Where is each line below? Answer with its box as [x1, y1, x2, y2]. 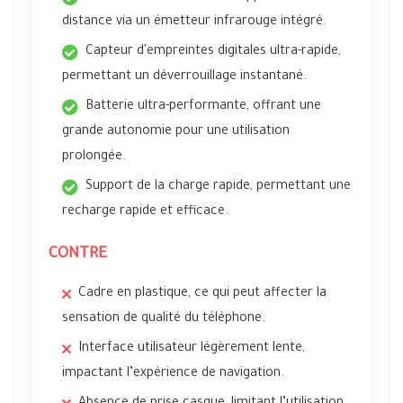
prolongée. [62, 150, 126, 165]
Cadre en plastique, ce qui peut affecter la [78, 287, 327, 301]
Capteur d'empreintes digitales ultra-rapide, [85, 45, 341, 59]
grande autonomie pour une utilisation [62, 125, 290, 139]
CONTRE [49, 246, 107, 264]
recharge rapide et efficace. [62, 205, 228, 219]
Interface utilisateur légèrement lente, [78, 342, 305, 356]
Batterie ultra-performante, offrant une [85, 100, 321, 114]
